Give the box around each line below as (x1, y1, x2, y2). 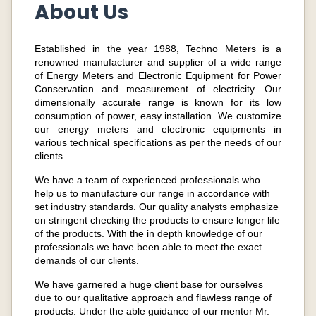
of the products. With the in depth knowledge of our (35, 228, 262, 239)
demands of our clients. (35, 255, 139, 266)
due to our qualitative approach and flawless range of (35, 292, 272, 303)
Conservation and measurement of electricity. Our (35, 83, 281, 95)
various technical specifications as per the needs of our (35, 137, 281, 148)
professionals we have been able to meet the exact (35, 241, 262, 253)
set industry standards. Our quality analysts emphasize (35, 201, 279, 212)
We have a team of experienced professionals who (35, 174, 260, 186)
